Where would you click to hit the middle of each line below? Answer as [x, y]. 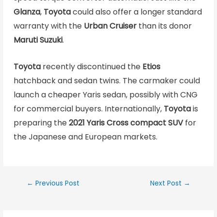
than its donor [164, 26]
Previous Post [56, 183]
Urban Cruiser [110, 26]
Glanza [27, 12]
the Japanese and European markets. [85, 137]
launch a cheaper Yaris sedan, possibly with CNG [105, 94]
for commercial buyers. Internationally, [88, 108]
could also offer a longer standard [136, 12]
